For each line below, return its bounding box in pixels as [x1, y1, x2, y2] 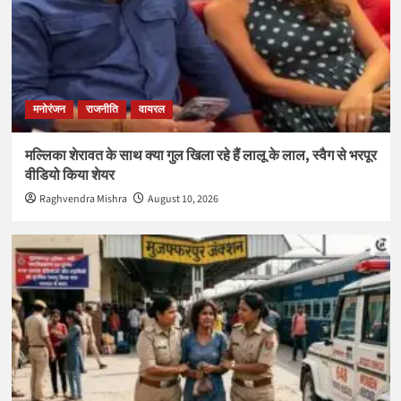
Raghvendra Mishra [38, 191, 127, 207]
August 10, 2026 [147, 191, 218, 207]
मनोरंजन [32, 101, 65, 117]
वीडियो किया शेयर [24, 165, 115, 185]
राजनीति [85, 101, 118, 117]
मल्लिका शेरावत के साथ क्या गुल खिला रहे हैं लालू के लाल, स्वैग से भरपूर [24, 145, 377, 166]
